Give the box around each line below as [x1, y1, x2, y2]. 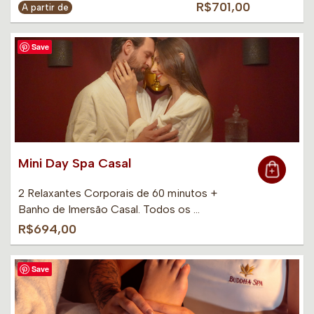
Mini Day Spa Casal [18, 156, 131, 172]
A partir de [22, 2, 69, 13]
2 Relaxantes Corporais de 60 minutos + [18, 186, 217, 200]
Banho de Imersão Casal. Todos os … [18, 203, 200, 217]
